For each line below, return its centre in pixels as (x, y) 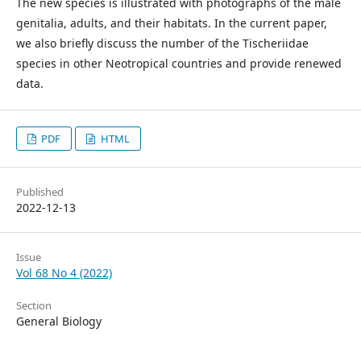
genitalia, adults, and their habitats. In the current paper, (172, 23)
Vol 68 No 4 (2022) (64, 273)
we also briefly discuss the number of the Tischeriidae (162, 43)
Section (34, 305)
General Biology (59, 321)
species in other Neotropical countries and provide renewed (179, 63)
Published (40, 192)
